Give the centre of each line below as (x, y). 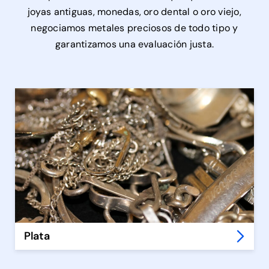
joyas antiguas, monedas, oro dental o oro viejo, (134, 12)
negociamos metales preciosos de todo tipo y (134, 28)
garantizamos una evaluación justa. (134, 44)
